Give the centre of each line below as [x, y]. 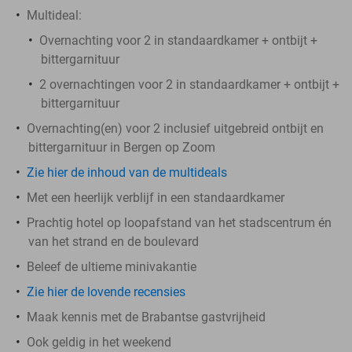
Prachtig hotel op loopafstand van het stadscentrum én [179, 222]
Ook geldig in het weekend [99, 342]
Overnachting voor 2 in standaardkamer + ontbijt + [178, 40]
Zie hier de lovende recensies [106, 291]
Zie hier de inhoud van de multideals [127, 172]
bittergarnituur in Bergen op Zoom [122, 147]
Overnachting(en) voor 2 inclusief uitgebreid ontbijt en [175, 128]
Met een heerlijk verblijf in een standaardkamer [156, 197]
